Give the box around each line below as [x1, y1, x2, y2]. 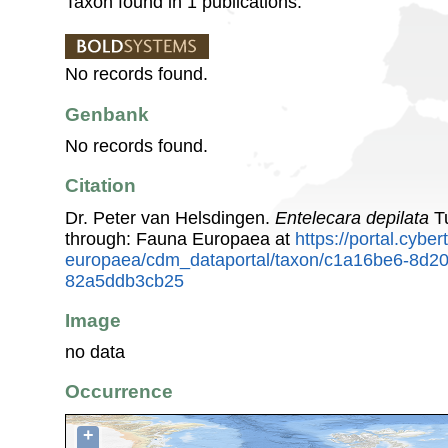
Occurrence [65, 381, 173, 403]
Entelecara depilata [275, 207, 429, 228]
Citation [65, 175, 136, 197]
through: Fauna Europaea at [65, 228, 295, 249]
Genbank [65, 103, 149, 125]
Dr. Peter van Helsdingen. [65, 207, 275, 228]
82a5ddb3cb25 [65, 270, 184, 291]
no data [65, 342, 125, 363]
